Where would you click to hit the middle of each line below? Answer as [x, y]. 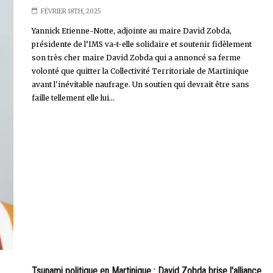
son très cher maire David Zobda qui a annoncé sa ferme [136, 57]
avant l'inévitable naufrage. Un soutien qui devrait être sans [140, 84]
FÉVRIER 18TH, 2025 [71, 11]
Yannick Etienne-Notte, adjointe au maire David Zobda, [131, 30]
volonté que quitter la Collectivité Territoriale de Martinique [140, 71]
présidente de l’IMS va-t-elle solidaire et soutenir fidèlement [141, 44]
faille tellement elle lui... [73, 97]
